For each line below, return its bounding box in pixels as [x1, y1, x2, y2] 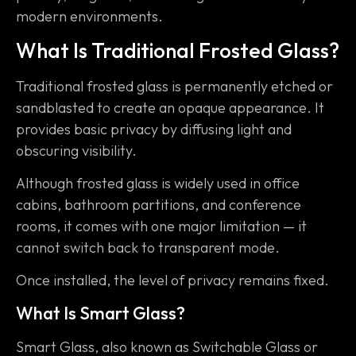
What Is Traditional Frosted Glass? [16, 37, 339, 64]
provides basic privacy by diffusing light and [16, 119, 292, 138]
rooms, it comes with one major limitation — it [16, 217, 307, 236]
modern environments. [16, 7, 163, 26]
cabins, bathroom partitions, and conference [16, 195, 301, 215]
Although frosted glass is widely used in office [16, 174, 300, 193]
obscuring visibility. [16, 141, 137, 160]
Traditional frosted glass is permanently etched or [16, 76, 333, 95]
